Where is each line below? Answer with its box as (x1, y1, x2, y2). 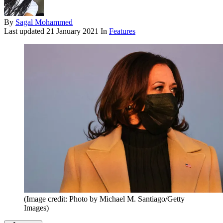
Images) (24, 204, 49, 213)
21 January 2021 (46, 27, 99, 36)
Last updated (4, 27, 46, 36)
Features (109, 27, 135, 36)
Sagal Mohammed (15, 18, 73, 27)
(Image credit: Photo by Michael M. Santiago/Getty (24, 195, 185, 204)
